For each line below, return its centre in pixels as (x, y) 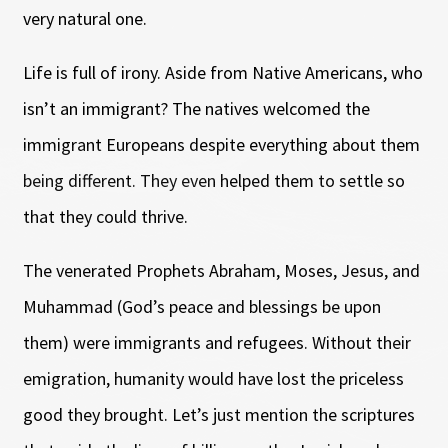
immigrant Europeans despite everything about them (221, 144)
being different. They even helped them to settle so (213, 180)
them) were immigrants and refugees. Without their (216, 342)
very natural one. (84, 18)
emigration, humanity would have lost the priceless (213, 378)
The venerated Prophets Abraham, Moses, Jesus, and (221, 270)
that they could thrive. (107, 216)
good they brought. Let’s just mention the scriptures (218, 414)
